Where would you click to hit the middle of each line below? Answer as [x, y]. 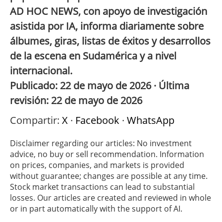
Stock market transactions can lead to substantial [102, 187]
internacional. [41, 71]
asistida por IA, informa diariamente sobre [107, 26]
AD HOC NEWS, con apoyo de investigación [109, 11]
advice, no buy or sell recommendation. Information [107, 154]
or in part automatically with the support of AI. [96, 209]
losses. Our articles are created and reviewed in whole [111, 198]
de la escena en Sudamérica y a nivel [93, 56]
